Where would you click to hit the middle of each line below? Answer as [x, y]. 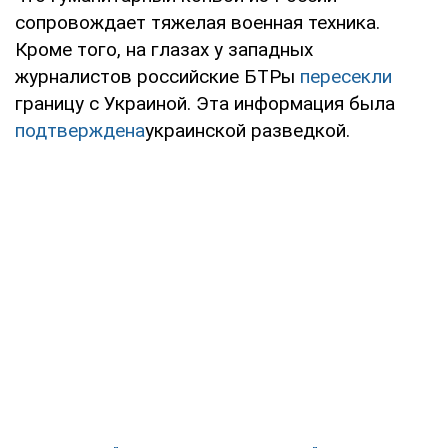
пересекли [346, 76]
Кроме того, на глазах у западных [164, 49]
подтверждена [80, 130]
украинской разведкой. [247, 130]
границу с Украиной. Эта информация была [205, 103]
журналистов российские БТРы [157, 76]
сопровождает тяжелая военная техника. [197, 22]
